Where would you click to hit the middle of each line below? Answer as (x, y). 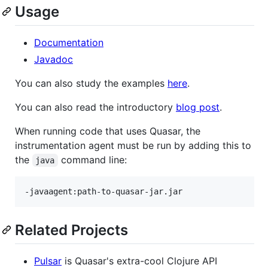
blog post (198, 107)
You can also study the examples (91, 83)
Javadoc (54, 59)
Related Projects (71, 230)
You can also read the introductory (95, 107)
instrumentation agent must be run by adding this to (133, 145)
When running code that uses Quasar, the (108, 131)
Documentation (69, 42)
